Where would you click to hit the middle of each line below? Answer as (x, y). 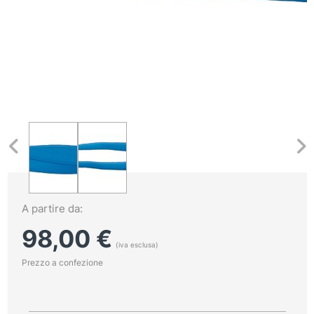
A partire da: (52, 208)
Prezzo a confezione (62, 262)
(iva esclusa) (137, 244)
